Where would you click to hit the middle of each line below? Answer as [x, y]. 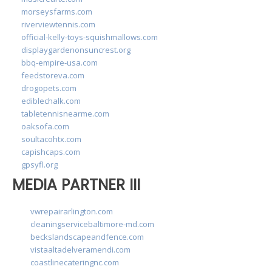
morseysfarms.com [57, 11]
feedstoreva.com [53, 75]
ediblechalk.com [51, 100]
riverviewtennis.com [58, 24]
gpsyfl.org [39, 164]
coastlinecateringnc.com [75, 263]
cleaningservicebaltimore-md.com [92, 224]
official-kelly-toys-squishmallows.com [90, 37]
